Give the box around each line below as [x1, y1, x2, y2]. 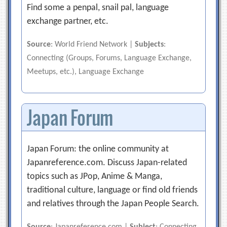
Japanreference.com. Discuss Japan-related [27, 158, 187, 168]
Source [27, 41, 51, 49]
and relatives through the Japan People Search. [27, 199, 200, 209]
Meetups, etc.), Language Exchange [27, 68, 144, 76]
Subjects [135, 41, 164, 49]
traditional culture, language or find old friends [27, 185, 198, 195]
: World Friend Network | [51, 41, 135, 49]
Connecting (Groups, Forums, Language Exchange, [27, 54, 192, 62]
